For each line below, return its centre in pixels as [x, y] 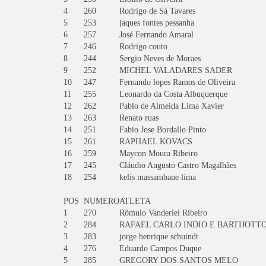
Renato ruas [139, 118]
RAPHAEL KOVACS [156, 142]
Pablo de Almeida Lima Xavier [172, 106]
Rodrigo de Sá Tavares [157, 11]
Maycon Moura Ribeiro [159, 153]
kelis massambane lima [158, 177]
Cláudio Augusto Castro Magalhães [178, 165]
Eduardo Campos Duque [160, 248]
